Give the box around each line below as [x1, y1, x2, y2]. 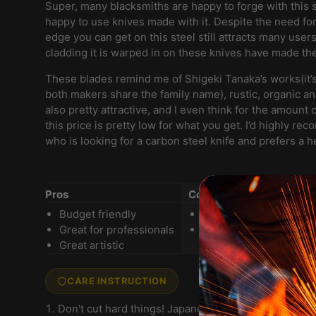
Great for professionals [59, 223, 174, 237]
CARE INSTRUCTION [67, 275, 167, 287]
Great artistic [59, 238, 124, 253]
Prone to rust [202, 223, 268, 237]
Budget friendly [59, 207, 136, 221]
